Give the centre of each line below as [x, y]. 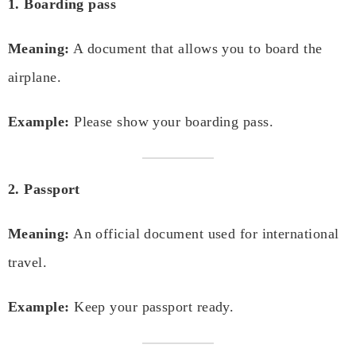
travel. [28, 263]
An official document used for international [204, 234]
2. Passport [44, 190]
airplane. [35, 77]
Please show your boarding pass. [172, 122]
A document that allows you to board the [196, 49]
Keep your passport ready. [152, 307]
